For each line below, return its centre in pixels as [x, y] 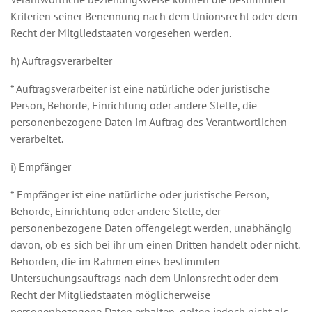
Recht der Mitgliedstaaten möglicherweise [110, 295]
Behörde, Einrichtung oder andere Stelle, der [116, 211]
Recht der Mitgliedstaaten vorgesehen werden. [121, 33]
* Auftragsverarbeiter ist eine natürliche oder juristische [140, 88]
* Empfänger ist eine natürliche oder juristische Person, [140, 194]
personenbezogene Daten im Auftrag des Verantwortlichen [149, 122]
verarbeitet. [37, 139]
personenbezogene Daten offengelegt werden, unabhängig [151, 228]
